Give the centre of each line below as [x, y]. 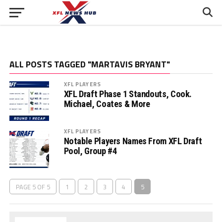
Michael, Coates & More [107, 104]
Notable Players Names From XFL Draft [133, 141]
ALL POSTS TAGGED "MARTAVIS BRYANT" [89, 64]
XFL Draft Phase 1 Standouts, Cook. [128, 94]
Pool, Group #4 [90, 151]
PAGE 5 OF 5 [33, 187]
